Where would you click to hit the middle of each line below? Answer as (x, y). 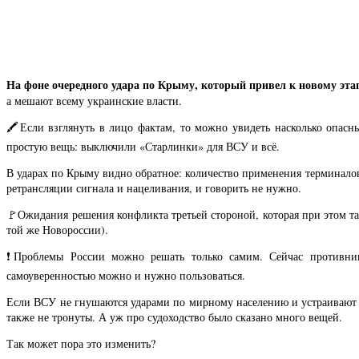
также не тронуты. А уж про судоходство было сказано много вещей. (174, 317)
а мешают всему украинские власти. (94, 100)
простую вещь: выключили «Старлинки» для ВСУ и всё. (143, 146)
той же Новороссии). (57, 229)
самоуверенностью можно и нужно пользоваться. (126, 275)
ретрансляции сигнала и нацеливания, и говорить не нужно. (154, 188)
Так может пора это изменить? (81, 343)
